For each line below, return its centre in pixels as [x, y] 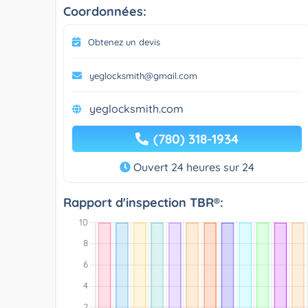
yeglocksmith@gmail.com [143, 75]
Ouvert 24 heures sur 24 [192, 167]
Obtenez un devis [124, 42]
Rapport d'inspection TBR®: [143, 202]
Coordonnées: [105, 11]
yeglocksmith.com [136, 108]
